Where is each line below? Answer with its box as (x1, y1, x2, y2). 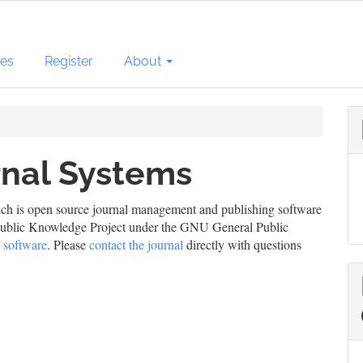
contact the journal (89, 236, 183, 253)
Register (45, 53, 94, 69)
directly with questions (183, 236, 301, 253)
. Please (47, 236, 89, 253)
